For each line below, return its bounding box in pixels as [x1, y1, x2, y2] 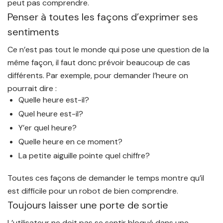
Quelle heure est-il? [18, 95, 90, 105]
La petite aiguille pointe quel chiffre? [18, 150, 150, 161]
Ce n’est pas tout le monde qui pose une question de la [7, 44, 209, 55]
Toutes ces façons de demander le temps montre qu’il [7, 173, 204, 184]
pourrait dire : [7, 83, 57, 94]
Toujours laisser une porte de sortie [7, 199, 168, 212]
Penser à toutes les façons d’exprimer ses [7, 10, 198, 23]
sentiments [7, 25, 59, 38]
